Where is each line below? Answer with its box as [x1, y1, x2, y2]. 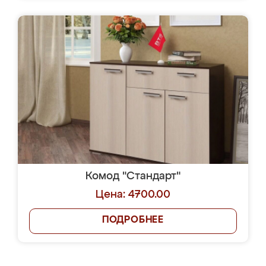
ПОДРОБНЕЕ [102, 216, 164, 225]
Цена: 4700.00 [96, 189, 170, 200]
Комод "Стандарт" [85, 171, 180, 182]
